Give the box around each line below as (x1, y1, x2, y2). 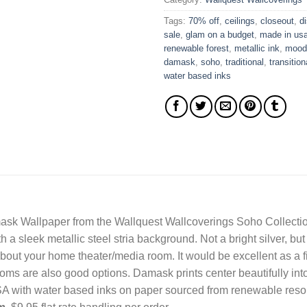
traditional (225, 57, 264, 68)
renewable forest (164, 43, 229, 54)
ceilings (225, 16, 255, 27)
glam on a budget (186, 29, 254, 40)
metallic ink (234, 43, 280, 54)
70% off (188, 16, 219, 27)
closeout (260, 16, 294, 27)
